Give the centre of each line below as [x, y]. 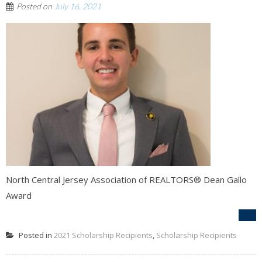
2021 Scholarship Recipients [103, 235]
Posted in [35, 235]
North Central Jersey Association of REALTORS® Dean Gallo [126, 179]
